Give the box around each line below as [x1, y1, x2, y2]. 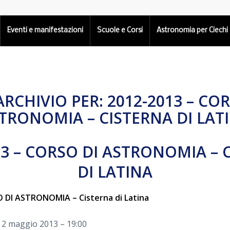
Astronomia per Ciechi [157, 27, 228, 34]
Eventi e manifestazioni [7, 27, 84, 34]
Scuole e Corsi [97, 27, 143, 34]
